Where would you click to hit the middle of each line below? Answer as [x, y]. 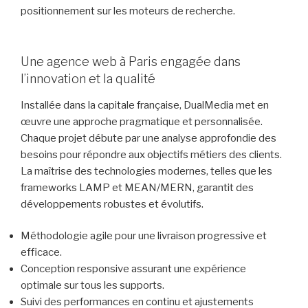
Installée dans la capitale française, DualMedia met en [145, 105]
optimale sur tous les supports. [92, 286]
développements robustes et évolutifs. [112, 204]
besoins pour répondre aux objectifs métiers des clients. [151, 154]
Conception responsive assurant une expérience [133, 269]
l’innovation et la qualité [88, 79]
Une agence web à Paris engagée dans [131, 62]
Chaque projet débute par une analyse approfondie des [148, 138]
